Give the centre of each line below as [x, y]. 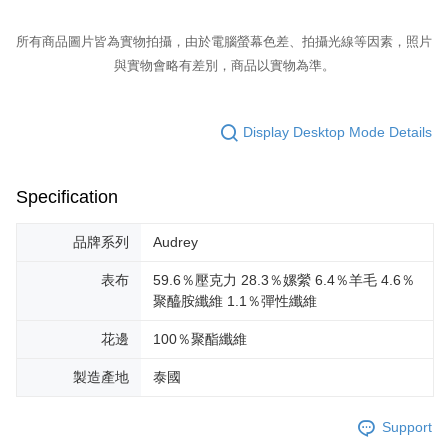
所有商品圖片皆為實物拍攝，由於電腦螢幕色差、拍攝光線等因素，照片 [224, 41]
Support [407, 427]
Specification [67, 196]
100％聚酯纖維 [200, 338]
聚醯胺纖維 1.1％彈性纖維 [235, 300]
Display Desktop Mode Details [337, 132]
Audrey [175, 241]
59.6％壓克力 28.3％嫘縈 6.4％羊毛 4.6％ [284, 279]
